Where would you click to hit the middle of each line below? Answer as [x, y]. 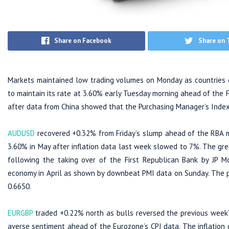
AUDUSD [21, 133]
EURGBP [20, 213]
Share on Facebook [83, 40]
